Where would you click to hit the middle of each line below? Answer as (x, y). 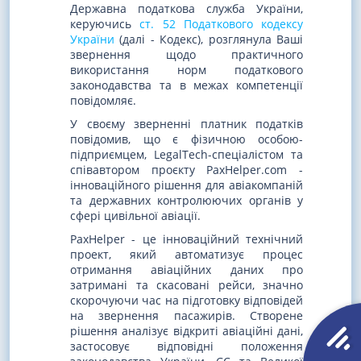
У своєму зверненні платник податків (187, 123)
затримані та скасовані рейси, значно (187, 284)
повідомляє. (103, 101)
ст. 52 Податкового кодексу (221, 24)
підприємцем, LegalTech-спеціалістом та (187, 154)
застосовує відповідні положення (187, 346)
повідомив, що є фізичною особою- (187, 139)
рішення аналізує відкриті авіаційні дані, (187, 330)
